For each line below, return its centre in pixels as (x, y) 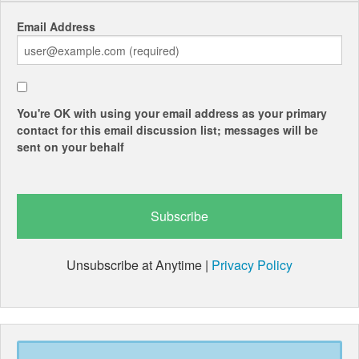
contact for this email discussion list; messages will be (167, 130)
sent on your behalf (71, 147)
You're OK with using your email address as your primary (172, 113)
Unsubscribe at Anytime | (139, 265)
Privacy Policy (252, 265)
